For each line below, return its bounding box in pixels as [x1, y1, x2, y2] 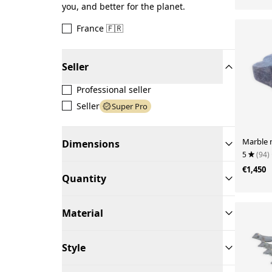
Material [62, 206, 103, 220]
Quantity [62, 172, 106, 185]
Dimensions [62, 137, 120, 151]
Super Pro [112, 101, 148, 112]
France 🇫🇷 [76, 22, 123, 34]
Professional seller [76, 84, 151, 95]
